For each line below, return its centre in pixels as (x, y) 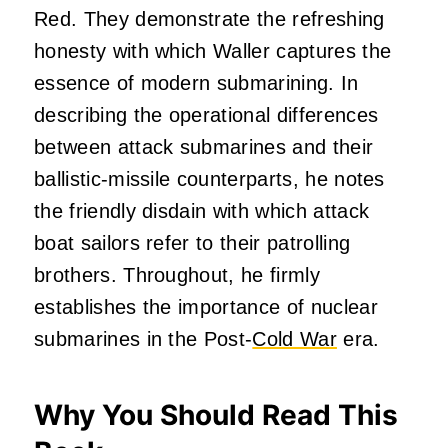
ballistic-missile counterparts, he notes (209, 178)
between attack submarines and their (204, 146)
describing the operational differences (206, 114)
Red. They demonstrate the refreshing (209, 18)
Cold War (294, 338)
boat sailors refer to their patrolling (192, 242)
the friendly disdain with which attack (202, 210)
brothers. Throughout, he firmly (177, 274)
